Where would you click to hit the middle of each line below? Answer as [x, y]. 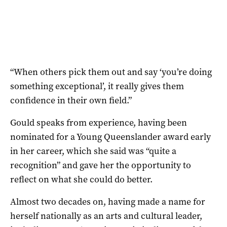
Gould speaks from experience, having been [99, 122]
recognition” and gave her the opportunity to [101, 165]
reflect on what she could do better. [81, 179]
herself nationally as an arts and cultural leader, [106, 216]
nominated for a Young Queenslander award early [110, 137]
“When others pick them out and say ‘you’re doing [111, 72]
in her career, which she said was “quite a [93, 151]
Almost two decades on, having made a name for [108, 201]
